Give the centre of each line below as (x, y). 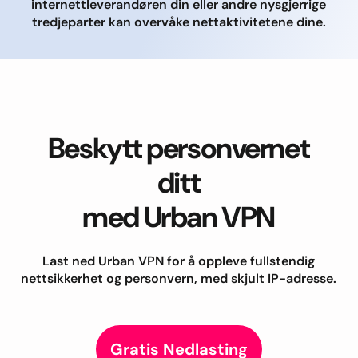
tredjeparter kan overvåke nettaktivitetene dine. (179, 22)
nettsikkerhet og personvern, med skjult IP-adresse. (179, 278)
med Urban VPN (179, 217)
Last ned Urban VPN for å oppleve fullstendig (179, 261)
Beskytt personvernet (179, 148)
